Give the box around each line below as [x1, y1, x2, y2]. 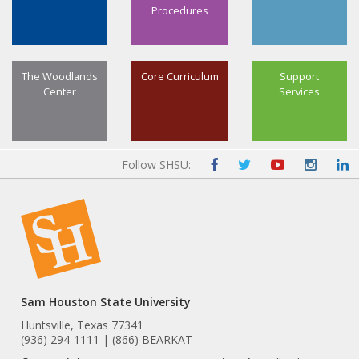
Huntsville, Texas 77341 [21, 317, 144, 333]
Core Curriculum [140, 69, 219, 84]
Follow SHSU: [122, 157, 192, 173]
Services [278, 84, 320, 99]
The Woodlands [22, 69, 99, 84]
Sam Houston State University [21, 294, 192, 310]
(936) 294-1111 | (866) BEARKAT [21, 332, 193, 348]
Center [43, 84, 77, 99]
